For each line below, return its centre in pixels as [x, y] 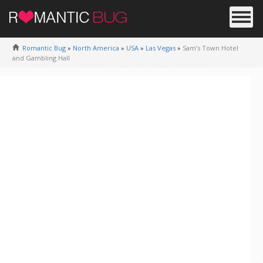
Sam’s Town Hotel [210, 48]
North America [96, 48]
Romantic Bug [44, 48]
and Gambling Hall [41, 58]
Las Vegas [161, 48]
